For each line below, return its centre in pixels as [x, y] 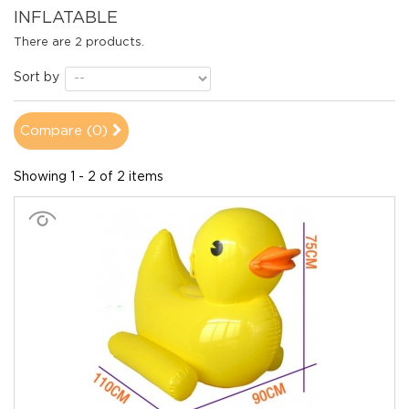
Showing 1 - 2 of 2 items [89, 177]
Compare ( [56, 131]
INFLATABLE [68, 18]
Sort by [37, 77]
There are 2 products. [79, 42]
